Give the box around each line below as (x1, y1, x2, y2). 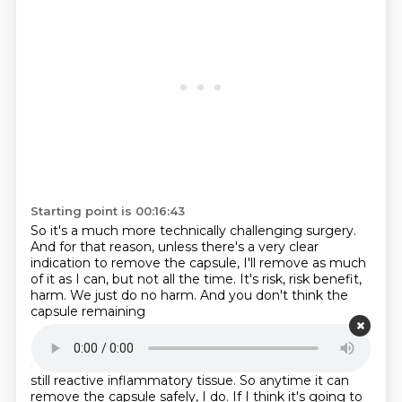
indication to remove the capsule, (30, 255, 243, 271)
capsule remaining (30, 303, 145, 319)
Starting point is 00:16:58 (30, 337, 184, 352)
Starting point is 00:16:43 (30, 204, 185, 218)
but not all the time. (111, 271, 240, 287)
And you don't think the (199, 287, 348, 303)
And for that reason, (30, 239, 158, 255)
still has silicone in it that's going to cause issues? (30, 356, 339, 372)
